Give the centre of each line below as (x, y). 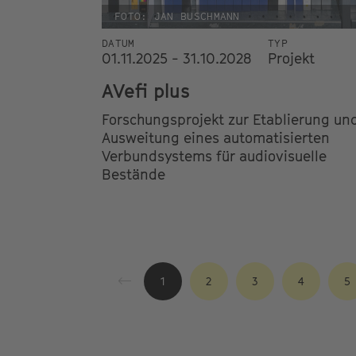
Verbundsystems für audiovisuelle (214, 156)
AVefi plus (146, 90)
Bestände (133, 174)
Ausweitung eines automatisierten (216, 137)
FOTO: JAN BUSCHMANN (177, 16)
